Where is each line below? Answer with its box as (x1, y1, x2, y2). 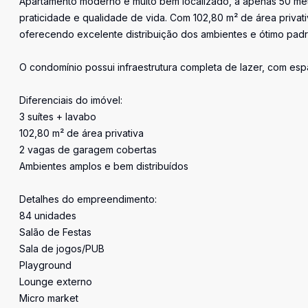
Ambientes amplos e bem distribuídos (19, 160, 188, 172)
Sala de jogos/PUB (19, 243, 104, 254)
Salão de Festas (19, 226, 91, 238)
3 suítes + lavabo (19, 111, 96, 122)
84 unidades (19, 210, 76, 221)
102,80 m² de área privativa (19, 127, 144, 139)
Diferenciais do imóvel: (19, 94, 122, 106)
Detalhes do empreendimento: (19, 193, 157, 205)
